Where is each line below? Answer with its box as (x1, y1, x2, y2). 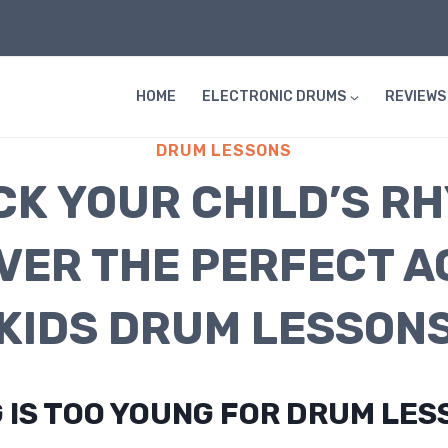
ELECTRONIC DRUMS (201, 87, 346, 105)
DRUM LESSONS (156, 141, 292, 160)
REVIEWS (384, 87, 446, 105)
